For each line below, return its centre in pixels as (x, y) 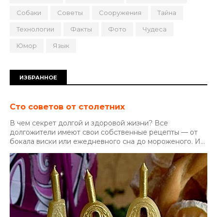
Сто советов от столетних (67, 107)
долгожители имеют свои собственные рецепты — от (104, 132)
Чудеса (155, 29)
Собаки (29, 13)
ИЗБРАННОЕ (38, 77)
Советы (70, 13)
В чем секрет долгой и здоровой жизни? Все (89, 123)
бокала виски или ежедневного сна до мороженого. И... (107, 141)
